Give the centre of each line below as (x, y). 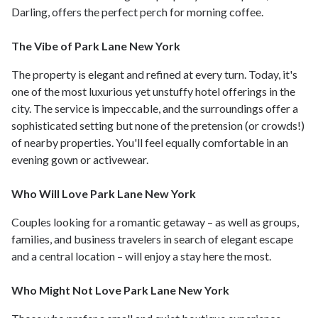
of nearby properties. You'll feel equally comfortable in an (150, 143)
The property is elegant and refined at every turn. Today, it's (154, 75)
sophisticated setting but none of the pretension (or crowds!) (158, 126)
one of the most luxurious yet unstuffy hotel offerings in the (153, 92)
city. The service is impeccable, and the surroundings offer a (155, 109)
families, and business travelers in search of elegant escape (152, 239)
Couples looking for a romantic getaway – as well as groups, (155, 222)
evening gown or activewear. (81, 160)
